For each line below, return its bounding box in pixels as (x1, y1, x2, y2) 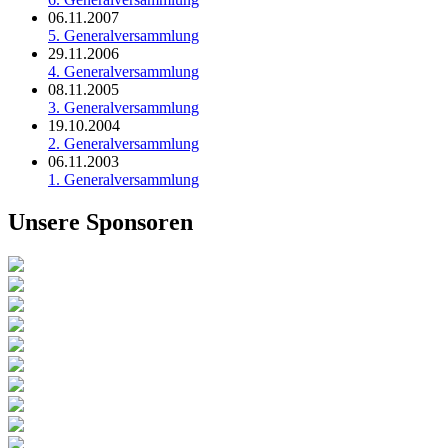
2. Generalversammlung (48, 135, 199, 153)
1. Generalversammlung (48, 171, 199, 189)
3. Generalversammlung (48, 99, 199, 117)
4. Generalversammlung (48, 63, 199, 81)
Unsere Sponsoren (8, 209, 193, 236)
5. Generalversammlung (48, 27, 199, 45)
